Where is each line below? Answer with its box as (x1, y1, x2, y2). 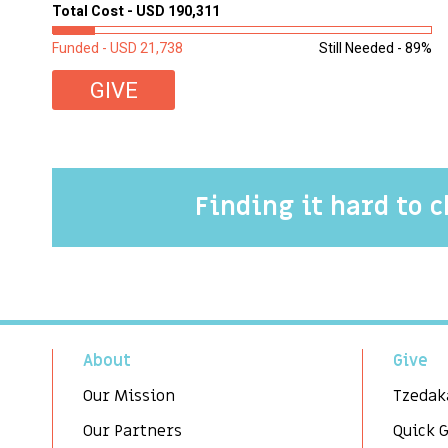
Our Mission (83, 384, 175, 407)
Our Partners (83, 419, 182, 442)
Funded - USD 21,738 (52, 37, 183, 59)
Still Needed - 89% (319, 37, 432, 59)
